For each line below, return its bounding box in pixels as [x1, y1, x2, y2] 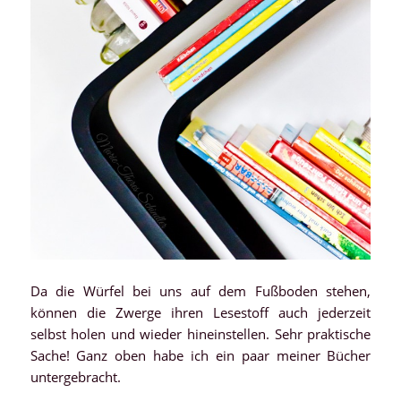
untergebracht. [30, 367, 121, 386]
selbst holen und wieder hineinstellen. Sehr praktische [30, 324, 371, 343]
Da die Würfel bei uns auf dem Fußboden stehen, [30, 281, 371, 300]
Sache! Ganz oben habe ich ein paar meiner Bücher [30, 346, 371, 364]
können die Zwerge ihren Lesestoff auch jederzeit [30, 303, 371, 321]
